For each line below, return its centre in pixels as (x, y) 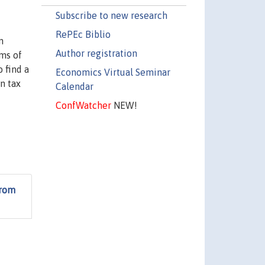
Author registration (96, 53)
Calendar (74, 86)
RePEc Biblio (83, 34)
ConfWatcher (83, 105)
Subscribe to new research (111, 15)
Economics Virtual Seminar (113, 72)
